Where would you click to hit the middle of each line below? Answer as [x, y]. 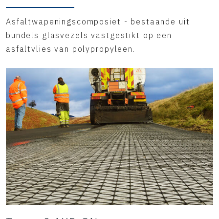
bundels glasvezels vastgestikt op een [89, 35]
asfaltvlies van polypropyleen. [71, 49]
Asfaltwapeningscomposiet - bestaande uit [98, 22]
